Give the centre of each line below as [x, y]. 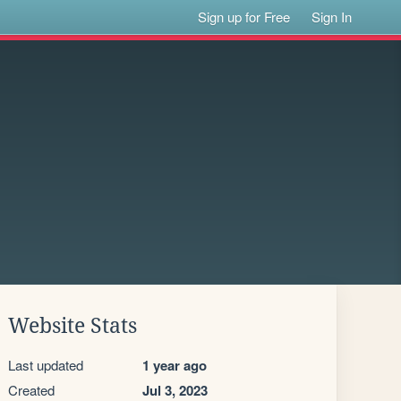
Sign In [332, 17]
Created [31, 390]
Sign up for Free [244, 17]
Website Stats [73, 326]
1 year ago [175, 365]
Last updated [46, 365]
